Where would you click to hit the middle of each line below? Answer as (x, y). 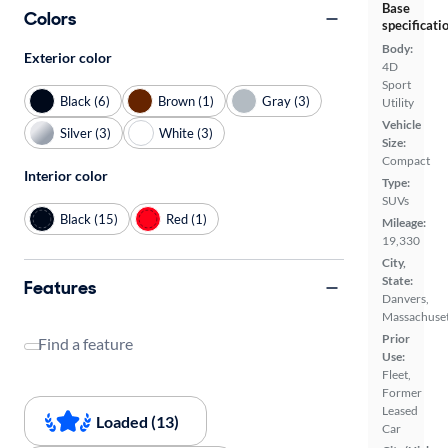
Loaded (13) (137, 421)
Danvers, (405, 298)
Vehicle (401, 124)
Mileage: (404, 222)
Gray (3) (286, 100)
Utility (398, 102)
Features (60, 287)
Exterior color (68, 57)
